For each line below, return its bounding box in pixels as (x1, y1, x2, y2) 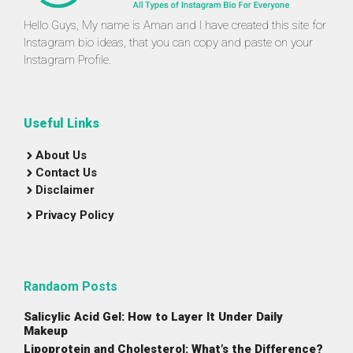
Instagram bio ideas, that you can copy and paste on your (24, 35, 313, 50)
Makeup (24, 324, 71, 339)
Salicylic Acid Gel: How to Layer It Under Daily (24, 310, 283, 325)
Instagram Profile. (24, 53, 111, 68)
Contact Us (35, 165, 97, 180)
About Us (35, 148, 87, 163)
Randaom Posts (24, 279, 117, 295)
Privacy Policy (35, 208, 114, 223)
